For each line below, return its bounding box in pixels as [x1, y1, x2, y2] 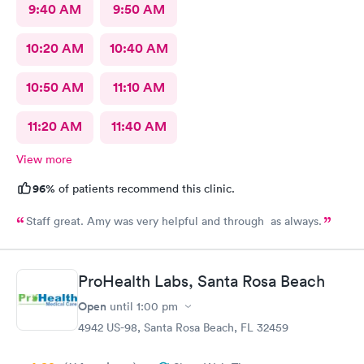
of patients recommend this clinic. [55, 180, 235, 196]
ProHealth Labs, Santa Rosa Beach [78, 271, 325, 292]
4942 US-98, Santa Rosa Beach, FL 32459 [78, 320, 288, 336]
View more [16, 151, 72, 167]
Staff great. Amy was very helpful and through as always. [26, 213, 322, 228]
